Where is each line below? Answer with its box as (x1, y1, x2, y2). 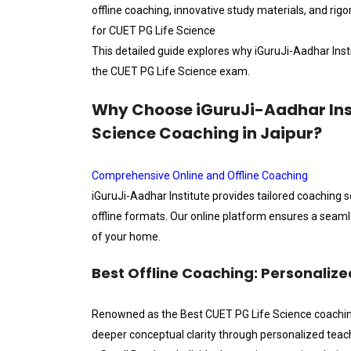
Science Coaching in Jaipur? (92, 122, 322, 144)
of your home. (92, 230, 161, 243)
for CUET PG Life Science (92, 24, 215, 37)
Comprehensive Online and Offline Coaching (92, 169, 308, 182)
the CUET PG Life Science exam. (92, 65, 250, 78)
